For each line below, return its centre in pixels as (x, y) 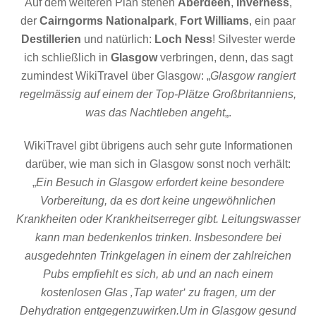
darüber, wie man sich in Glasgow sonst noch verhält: (158, 164)
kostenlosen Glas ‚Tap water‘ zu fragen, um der (158, 292)
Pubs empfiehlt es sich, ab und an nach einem (158, 274)
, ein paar (272, 20)
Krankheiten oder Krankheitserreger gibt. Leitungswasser (158, 219)
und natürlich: (117, 39)
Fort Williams (214, 20)
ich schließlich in (67, 57)
